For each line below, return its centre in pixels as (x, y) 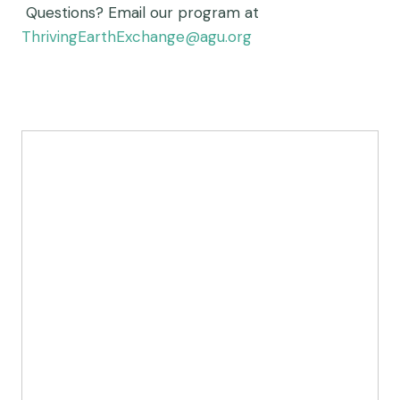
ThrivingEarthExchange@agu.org (137, 36)
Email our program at (183, 12)
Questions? (67, 12)
